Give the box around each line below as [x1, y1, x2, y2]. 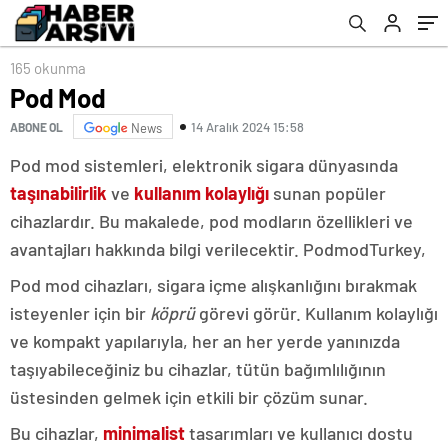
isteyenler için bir [10, 302, 150, 324]
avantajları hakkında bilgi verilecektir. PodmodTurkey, [10, 238, 426, 260]
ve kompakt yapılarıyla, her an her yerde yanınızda [10, 330, 400, 352]
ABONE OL [10, 119, 63, 134]
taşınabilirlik [10, 182, 107, 204]
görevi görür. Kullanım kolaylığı [195, 302, 438, 324]
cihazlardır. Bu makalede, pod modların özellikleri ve [10, 210, 413, 232]
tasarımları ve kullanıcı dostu [185, 422, 413, 444]
